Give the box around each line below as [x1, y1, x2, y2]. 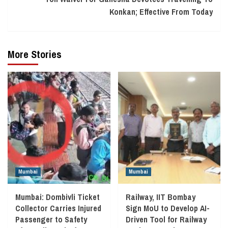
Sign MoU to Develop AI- [125, 202, 210, 214]
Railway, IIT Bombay [125, 191, 195, 203]
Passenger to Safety [15, 213, 87, 225]
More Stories [8, 47, 62, 61]
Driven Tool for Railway [125, 213, 207, 225]
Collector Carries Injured [15, 202, 101, 214]
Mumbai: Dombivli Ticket [15, 191, 100, 203]
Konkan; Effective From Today [109, 6, 213, 17]
